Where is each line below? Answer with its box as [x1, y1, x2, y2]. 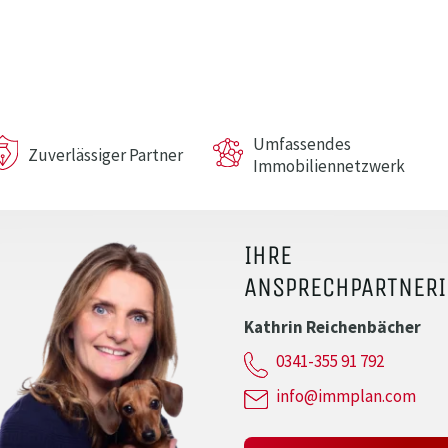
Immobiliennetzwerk [253, 154, 406, 177]
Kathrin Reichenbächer [244, 315, 421, 338]
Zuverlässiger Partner [27, 143, 183, 166]
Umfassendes [253, 132, 352, 155]
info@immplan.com [276, 385, 417, 408]
